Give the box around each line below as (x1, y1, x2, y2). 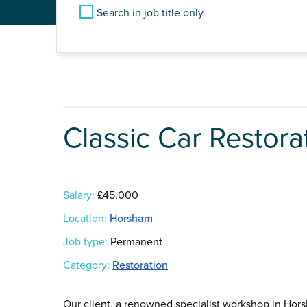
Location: (63, 212, 107, 226)
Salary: (63, 188, 95, 203)
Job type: (63, 235, 108, 249)
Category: (63, 258, 110, 273)
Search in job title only (97, 6, 204, 20)
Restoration (112, 258, 168, 273)
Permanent (108, 235, 162, 249)
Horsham (110, 212, 153, 226)
